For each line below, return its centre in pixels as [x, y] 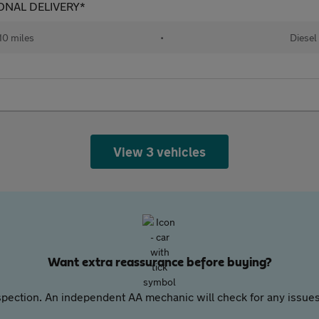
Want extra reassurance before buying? [159, 263]
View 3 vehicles [159, 152]
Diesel [303, 37]
